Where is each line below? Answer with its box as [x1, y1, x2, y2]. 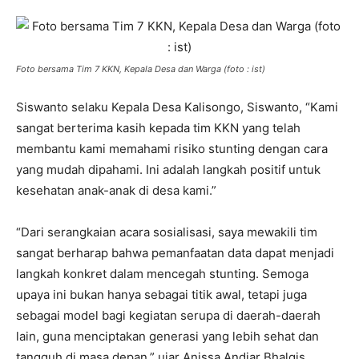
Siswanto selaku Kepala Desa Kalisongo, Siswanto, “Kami [16, 99, 338, 115]
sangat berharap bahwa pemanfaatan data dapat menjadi [16, 245, 334, 260]
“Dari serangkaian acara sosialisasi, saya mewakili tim [16, 224, 317, 240]
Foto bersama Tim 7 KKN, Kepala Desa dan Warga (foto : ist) [16, 63, 265, 75]
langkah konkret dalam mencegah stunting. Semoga [16, 266, 309, 281]
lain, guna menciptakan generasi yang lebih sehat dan [16, 329, 319, 344]
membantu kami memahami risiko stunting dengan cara [16, 141, 328, 156]
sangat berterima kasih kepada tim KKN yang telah [16, 120, 301, 135]
